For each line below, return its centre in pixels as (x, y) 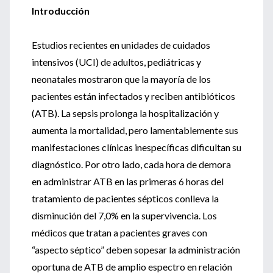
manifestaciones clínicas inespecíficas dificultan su (136, 147)
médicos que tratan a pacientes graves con (119, 232)
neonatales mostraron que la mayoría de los (121, 79)
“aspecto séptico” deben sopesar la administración (136, 250)
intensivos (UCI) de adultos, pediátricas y (116, 62)
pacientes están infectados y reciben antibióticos (133, 96)
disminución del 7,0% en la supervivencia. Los (124, 215)
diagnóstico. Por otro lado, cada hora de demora (131, 164)
